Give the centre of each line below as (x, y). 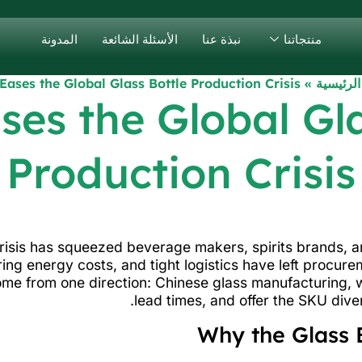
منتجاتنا (302, 39)
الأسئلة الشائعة (139, 39)
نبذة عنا (221, 39)
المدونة (59, 39)
